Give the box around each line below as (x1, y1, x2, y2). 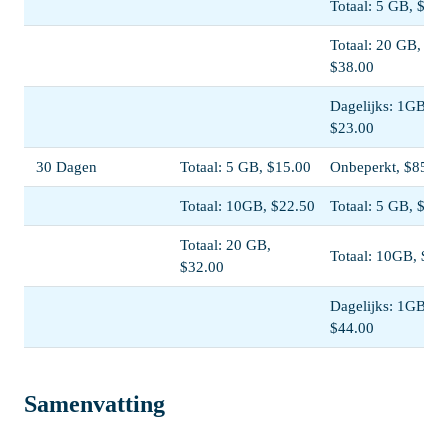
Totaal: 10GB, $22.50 (180, 197, 315, 214)
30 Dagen (36, 158, 97, 175)
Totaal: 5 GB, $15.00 (180, 158, 311, 175)
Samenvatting (24, 390, 165, 417)
